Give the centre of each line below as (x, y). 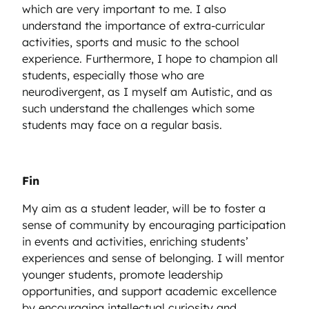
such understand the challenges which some (138, 109)
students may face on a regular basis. (124, 125)
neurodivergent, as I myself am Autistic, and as (147, 92)
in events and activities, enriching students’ (135, 242)
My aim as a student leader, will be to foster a (144, 209)
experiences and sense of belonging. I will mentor (153, 258)
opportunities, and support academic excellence (149, 291)
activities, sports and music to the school (131, 42)
